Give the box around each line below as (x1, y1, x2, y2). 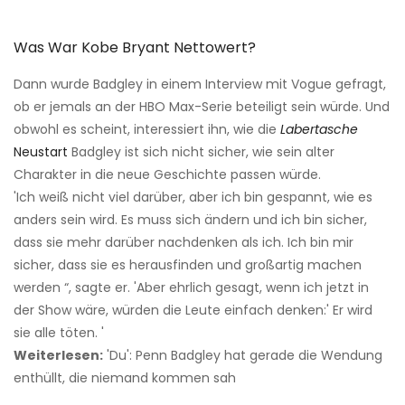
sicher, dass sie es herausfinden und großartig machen (14, 255, 362, 274)
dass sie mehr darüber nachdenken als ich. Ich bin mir (14, 232, 353, 251)
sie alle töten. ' (14, 323, 104, 342)
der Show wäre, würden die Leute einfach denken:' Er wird (14, 300, 372, 319)
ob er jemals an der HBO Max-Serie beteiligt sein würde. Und (14, 97, 390, 116)
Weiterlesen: (14, 345, 103, 364)
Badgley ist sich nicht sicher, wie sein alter (68, 142, 334, 161)
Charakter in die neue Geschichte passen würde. (14, 165, 321, 184)
